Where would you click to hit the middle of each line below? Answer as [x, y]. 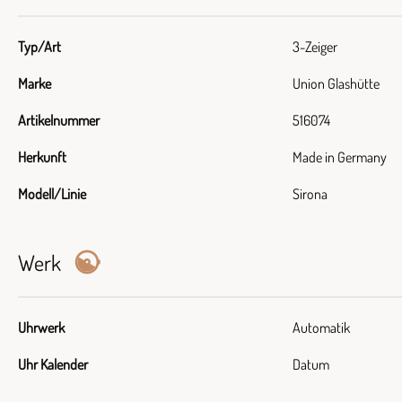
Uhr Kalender [53, 364]
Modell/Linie [52, 194]
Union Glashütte [336, 83]
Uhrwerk [41, 328]
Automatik [321, 328]
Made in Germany [340, 157]
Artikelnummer [59, 120]
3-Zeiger [315, 47]
